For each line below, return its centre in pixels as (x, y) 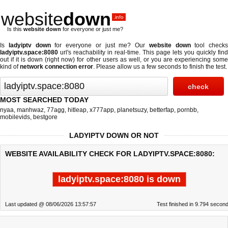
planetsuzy (132, 110)
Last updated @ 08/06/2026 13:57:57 (51, 204)
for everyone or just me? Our (100, 45)
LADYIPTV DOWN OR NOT (114, 135)
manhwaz (30, 110)
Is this (15, 29)
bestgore (45, 117)
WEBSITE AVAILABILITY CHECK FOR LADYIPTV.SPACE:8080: (110, 154)
